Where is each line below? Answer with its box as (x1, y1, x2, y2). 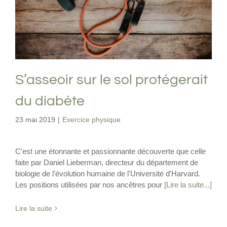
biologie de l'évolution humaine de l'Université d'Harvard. (15, 169, 200, 178)
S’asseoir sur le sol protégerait (15, 72, 208, 87)
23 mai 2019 (15, 115, 55, 124)
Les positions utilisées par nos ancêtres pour (15, 180, 164, 189)
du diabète (15, 93, 85, 108)
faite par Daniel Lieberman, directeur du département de (15, 158, 198, 167)
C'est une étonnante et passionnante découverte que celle (15, 146, 206, 156)
